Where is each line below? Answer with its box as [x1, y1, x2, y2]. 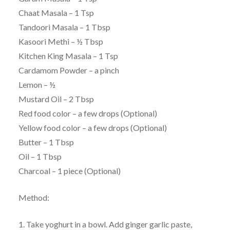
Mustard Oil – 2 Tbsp [18, 94, 94, 104]
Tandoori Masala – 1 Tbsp [18, 22, 110, 32]
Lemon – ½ [18, 80, 55, 90]
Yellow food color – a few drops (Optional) [18, 123, 167, 133]
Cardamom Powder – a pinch [18, 65, 119, 75]
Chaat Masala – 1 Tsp [18, 8, 94, 18]
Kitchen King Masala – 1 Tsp [18, 51, 118, 61]
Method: [18, 193, 49, 203]
